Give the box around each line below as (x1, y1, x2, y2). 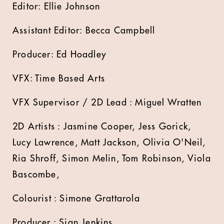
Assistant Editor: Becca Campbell (12, 25, 155, 35)
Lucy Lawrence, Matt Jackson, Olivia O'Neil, (12, 137, 206, 147)
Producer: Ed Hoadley (12, 49, 106, 59)
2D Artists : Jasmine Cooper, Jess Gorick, (12, 121, 191, 131)
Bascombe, (12, 169, 59, 179)
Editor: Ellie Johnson (12, 1, 100, 11)
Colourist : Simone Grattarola (12, 193, 140, 203)
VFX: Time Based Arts (12, 73, 105, 83)
